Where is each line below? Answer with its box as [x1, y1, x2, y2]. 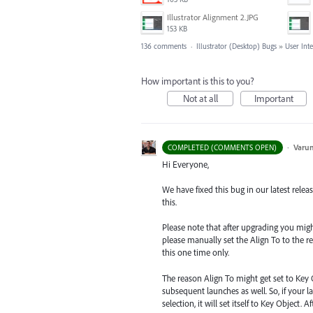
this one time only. [162, 247, 229, 259]
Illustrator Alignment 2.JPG [167, 12, 259, 22]
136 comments [141, 41, 187, 51]
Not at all [182, 92, 218, 105]
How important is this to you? [141, 75, 254, 87]
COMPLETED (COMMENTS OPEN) [168, 143, 277, 152]
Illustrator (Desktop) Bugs [196, 41, 277, 51]
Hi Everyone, [162, 159, 209, 170]
